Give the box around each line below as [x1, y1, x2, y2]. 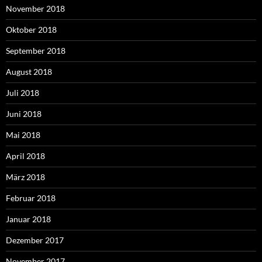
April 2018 [6, 151, 45, 161]
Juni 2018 [6, 109, 42, 119]
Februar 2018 [6, 193, 56, 204]
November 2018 [6, 4, 65, 14]
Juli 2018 [6, 88, 39, 98]
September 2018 [6, 46, 65, 56]
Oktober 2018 [6, 25, 57, 35]
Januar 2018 [6, 214, 51, 225]
